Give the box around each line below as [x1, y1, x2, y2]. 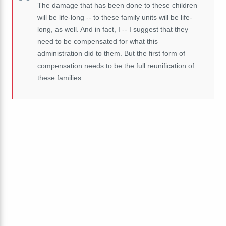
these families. [37, 73, 83, 82]
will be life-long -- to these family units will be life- [37, 13, 192, 21]
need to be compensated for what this [37, 37, 158, 45]
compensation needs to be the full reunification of [37, 61, 194, 70]
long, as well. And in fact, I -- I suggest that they [37, 25, 188, 33]
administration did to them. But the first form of [37, 49, 185, 58]
